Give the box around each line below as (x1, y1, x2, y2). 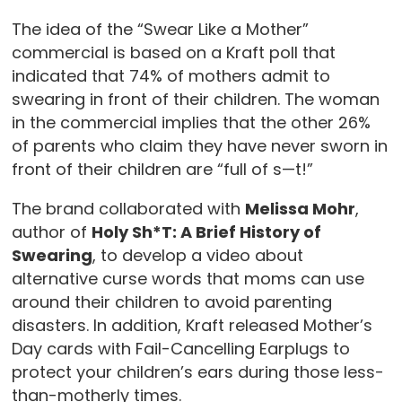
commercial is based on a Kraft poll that (11, 41, 336, 65)
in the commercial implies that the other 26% (11, 111, 371, 135)
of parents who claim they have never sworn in (11, 135, 388, 158)
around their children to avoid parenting (11, 291, 332, 314)
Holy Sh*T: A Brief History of (91, 221, 321, 244)
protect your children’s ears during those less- (11, 361, 384, 384)
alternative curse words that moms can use (11, 267, 364, 291)
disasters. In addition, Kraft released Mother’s (11, 314, 372, 337)
